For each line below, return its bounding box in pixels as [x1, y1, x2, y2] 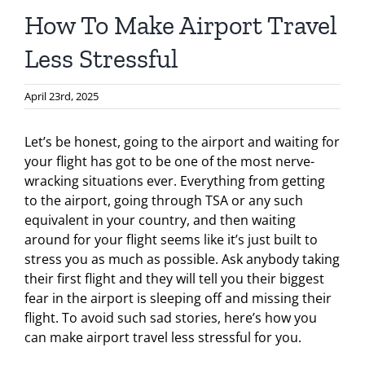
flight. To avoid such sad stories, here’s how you [24, 309, 317, 327]
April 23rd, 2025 [24, 89, 99, 103]
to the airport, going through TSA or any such [24, 191, 303, 209]
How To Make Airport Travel [24, 10, 337, 41]
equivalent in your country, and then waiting [24, 211, 296, 229]
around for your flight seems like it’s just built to [24, 231, 318, 248]
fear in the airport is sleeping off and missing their [24, 289, 332, 307]
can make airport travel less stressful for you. [24, 328, 301, 346]
